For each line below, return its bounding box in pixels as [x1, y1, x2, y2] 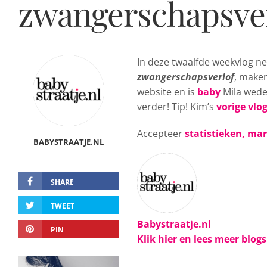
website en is [137, 85, 197, 98]
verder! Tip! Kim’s [137, 100, 216, 113]
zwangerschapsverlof [137, 70, 234, 83]
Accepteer [137, 127, 185, 140]
